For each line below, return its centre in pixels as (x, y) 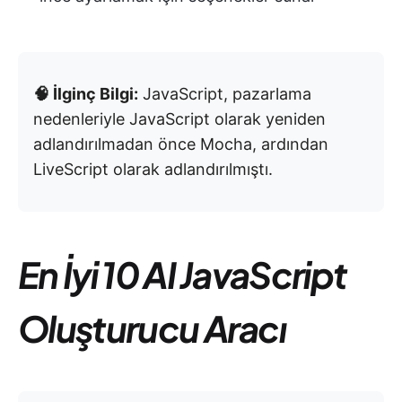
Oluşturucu (109, 328)
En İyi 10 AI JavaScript (183, 274)
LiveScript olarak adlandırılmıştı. (153, 169)
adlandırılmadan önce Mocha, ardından (181, 144)
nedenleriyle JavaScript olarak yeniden (179, 119)
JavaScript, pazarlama (225, 94)
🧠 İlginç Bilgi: (86, 94)
